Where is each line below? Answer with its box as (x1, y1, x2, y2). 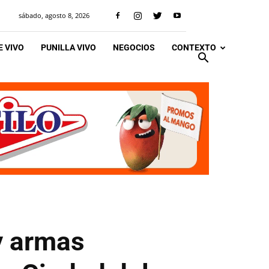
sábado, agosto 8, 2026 (19, 11, 89, 20)
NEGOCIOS (113, 43, 155, 52)
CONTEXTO (172, 43, 216, 52)
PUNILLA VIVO (41, 43, 96, 52)
